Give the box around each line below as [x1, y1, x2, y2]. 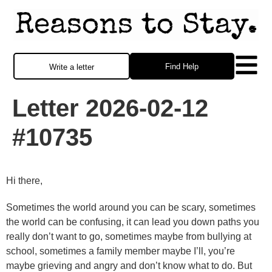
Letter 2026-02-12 [12, 95, 208, 122]
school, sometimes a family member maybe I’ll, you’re [6, 245, 235, 256]
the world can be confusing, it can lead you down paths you [6, 216, 259, 227]
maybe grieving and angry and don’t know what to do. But [6, 260, 252, 271]
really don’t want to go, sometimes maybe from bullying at [6, 231, 251, 242]
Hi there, [6, 175, 42, 186]
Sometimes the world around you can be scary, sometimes [6, 202, 256, 212]
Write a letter [49, 63, 94, 72]
